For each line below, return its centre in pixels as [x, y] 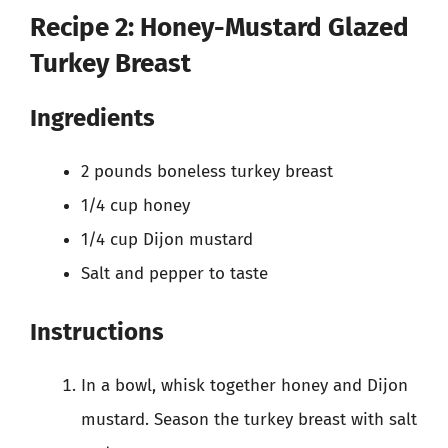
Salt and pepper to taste [174, 273]
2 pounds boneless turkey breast [207, 171]
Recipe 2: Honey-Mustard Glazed [219, 27]
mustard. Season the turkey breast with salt [249, 419]
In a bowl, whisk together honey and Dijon [244, 385]
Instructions [97, 332]
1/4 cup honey [135, 205]
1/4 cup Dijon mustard [167, 239]
